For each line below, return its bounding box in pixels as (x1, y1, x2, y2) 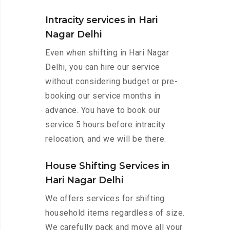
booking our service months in (45, 91, 161, 101)
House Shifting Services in (45, 160, 170, 172)
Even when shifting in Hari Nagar (45, 48, 169, 58)
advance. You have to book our (45, 105, 161, 116)
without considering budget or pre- (45, 76, 178, 87)
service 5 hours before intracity (45, 120, 165, 130)
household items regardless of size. (45, 208, 185, 218)
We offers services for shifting (45, 194, 165, 204)
